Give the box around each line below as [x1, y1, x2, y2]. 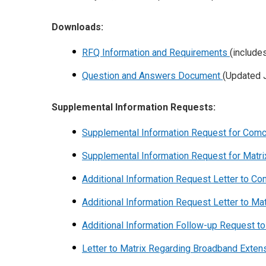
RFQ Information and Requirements [82, 47, 227, 58]
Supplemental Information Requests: [52, 102, 216, 113]
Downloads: [52, 21, 103, 33]
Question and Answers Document [82, 70, 223, 81]
